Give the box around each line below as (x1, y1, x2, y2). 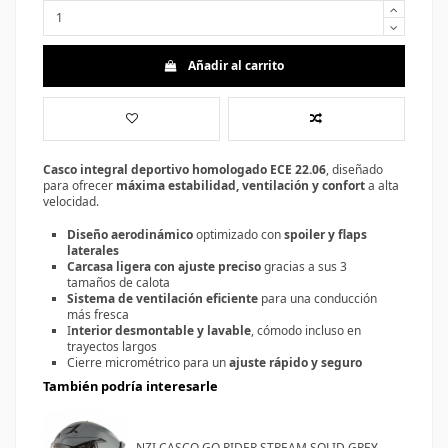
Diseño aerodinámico (67, 226, 193, 244)
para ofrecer (43, 177, 113, 195)
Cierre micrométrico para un (67, 354, 229, 372)
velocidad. (43, 193, 99, 211)
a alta (365, 177, 399, 195)
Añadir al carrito (188, 57, 285, 75)
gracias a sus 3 (261, 258, 347, 276)
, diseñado (326, 161, 383, 179)
